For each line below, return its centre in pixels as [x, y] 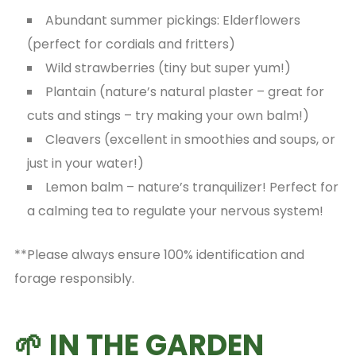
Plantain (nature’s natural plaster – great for [184, 91]
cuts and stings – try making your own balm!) [169, 115]
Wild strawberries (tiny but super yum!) [169, 68]
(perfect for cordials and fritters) [132, 44]
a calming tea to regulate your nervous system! [175, 211]
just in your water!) [85, 163]
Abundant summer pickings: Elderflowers [172, 20]
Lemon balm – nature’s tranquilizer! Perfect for [192, 187]
